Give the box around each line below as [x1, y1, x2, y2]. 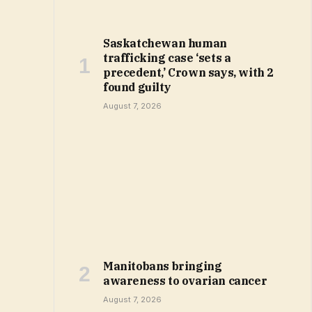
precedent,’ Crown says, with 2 [103, 65, 274, 80]
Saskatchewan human [103, 36, 227, 51]
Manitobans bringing [103, 258, 222, 273]
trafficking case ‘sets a [103, 51, 231, 65]
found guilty [103, 80, 171, 95]
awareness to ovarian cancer [103, 273, 267, 288]
